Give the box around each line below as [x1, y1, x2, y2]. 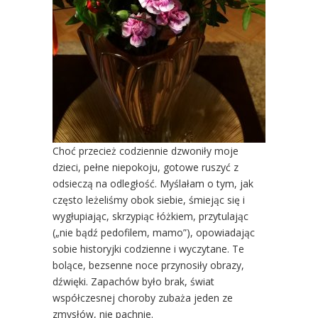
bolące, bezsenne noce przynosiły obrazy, [53, 258, 244, 272]
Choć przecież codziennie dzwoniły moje [53, 143, 238, 158]
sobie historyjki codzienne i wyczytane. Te [53, 241, 244, 256]
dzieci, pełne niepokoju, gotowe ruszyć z [53, 160, 238, 174]
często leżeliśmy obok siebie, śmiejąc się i [53, 192, 245, 207]
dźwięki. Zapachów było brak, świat [53, 274, 214, 288]
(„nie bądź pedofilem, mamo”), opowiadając [53, 225, 255, 239]
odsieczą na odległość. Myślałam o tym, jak [53, 176, 253, 190]
